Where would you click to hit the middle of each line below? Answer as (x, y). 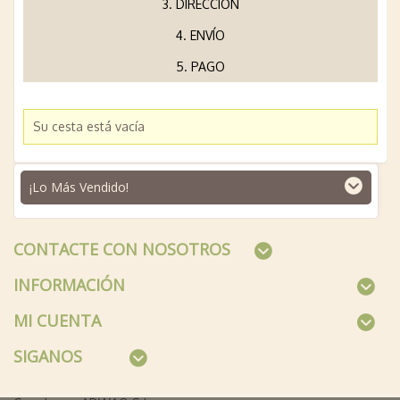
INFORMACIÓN (69, 285)
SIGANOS (48, 356)
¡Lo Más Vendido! (79, 187)
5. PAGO (201, 67)
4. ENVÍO (201, 35)
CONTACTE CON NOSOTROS (122, 249)
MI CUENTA (57, 321)
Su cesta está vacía (89, 126)
